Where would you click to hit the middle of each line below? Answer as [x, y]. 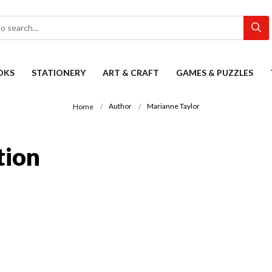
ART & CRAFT [131, 73]
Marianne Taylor [173, 106]
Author [120, 106]
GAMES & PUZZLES [215, 73]
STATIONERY [59, 73]
